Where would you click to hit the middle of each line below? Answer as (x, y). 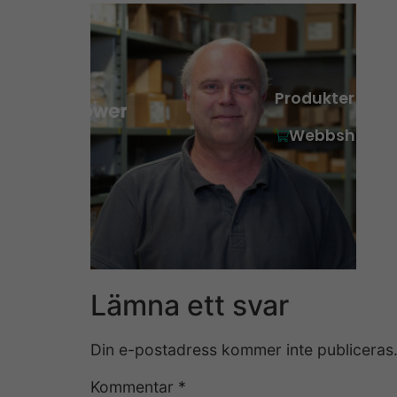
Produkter (314, 99)
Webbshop (332, 136)
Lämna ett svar (190, 305)
